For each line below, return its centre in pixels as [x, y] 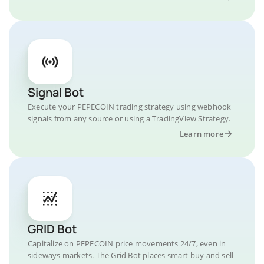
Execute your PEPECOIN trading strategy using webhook [130, 107]
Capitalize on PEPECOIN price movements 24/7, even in [127, 243]
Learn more [202, 134]
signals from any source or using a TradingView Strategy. [129, 118]
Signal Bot [56, 92]
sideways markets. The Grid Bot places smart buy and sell [131, 255]
